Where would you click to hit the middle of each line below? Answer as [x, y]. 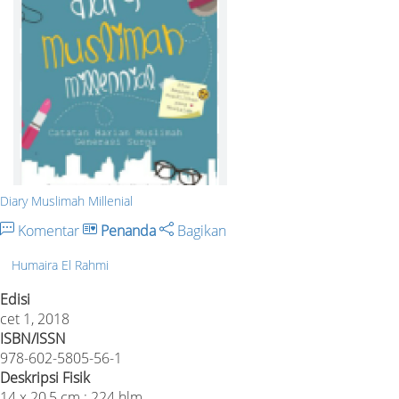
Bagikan [200, 231]
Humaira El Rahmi [60, 265]
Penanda [128, 231]
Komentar [49, 231]
